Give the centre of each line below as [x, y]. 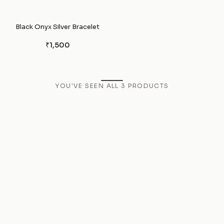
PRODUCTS [148, 85]
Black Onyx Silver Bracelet [57, 27]
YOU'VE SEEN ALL [88, 85]
